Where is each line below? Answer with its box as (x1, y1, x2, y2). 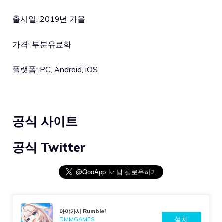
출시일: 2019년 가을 (12, 14, 85, 24)
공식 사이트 (12, 113, 78, 129)
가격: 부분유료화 (12, 39, 71, 50)
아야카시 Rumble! (59, 207, 106, 215)
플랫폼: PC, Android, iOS (12, 64, 98, 75)
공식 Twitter (12, 139, 86, 155)
